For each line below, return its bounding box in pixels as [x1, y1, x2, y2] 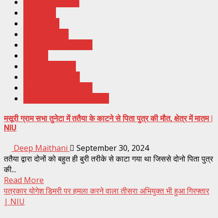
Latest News [23, 28, 69, 39]
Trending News [23, 71, 80, 82]
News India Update [23, 39, 92, 50]
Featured [23, 7, 56, 18]
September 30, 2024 [74, 143, 149, 154]
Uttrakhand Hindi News [23, 92, 109, 104]
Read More [4, 175, 44, 186]
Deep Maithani [12, 143, 70, 154]
